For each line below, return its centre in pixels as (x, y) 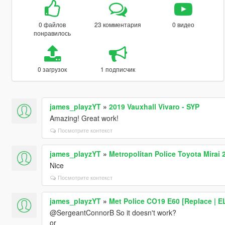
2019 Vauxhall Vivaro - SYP (154, 107)
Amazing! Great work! (84, 118)
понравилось (52, 33)
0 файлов (52, 25)
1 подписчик (118, 69)
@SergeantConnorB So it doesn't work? (113, 213)
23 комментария (118, 25)
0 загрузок (52, 69)
